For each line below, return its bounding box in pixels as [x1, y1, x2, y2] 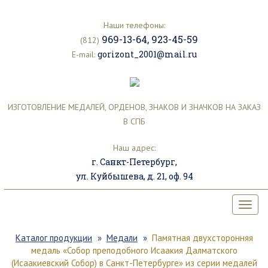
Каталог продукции [16, 232, 92, 243]
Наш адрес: [113, 142, 156, 153]
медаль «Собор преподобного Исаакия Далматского [31, 245, 237, 256]
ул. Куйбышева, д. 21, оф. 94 [75, 170, 193, 182]
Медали [106, 232, 138, 243]
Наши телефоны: [103, 20, 165, 31]
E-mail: [72, 49, 98, 60]
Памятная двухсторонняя [152, 232, 253, 243]
